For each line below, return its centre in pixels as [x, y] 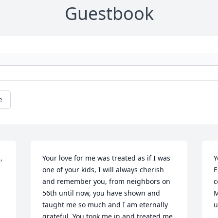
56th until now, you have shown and [101, 193]
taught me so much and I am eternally [105, 205]
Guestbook [109, 14]
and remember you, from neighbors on [107, 182]
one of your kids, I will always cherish [103, 170]
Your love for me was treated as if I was [107, 158]
